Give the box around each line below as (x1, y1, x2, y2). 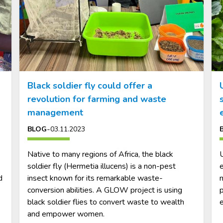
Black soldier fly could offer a (27, 79, 153, 92)
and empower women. (27, 208, 105, 220)
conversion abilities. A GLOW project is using (27, 184, 183, 196)
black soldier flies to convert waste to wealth (27, 196, 185, 208)
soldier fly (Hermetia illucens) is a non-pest (27, 160, 176, 172)
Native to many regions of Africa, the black (27, 148, 174, 160)
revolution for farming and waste (27, 93, 167, 105)
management (27, 106, 84, 118)
